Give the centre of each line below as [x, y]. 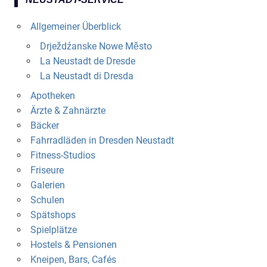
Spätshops [53, 215]
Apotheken [52, 96]
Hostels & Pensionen [73, 245]
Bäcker [44, 126]
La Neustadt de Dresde [87, 61]
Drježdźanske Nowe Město [96, 46]
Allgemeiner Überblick [75, 27]
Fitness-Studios [63, 156]
